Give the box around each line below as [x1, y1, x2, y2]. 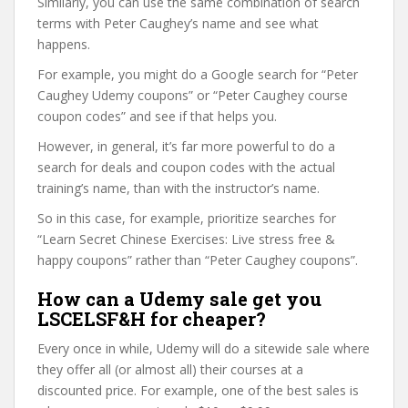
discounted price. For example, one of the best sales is [37, 382, 359, 399]
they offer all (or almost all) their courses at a [37, 361, 303, 378]
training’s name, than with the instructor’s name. [37, 179, 320, 197]
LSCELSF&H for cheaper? [37, 307, 266, 331]
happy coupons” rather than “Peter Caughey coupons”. [37, 251, 358, 269]
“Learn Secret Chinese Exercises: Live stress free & [37, 230, 335, 248]
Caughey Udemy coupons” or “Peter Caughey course [37, 87, 348, 104]
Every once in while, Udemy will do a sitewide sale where [37, 340, 370, 357]
